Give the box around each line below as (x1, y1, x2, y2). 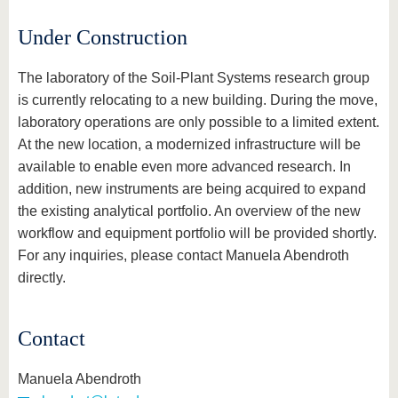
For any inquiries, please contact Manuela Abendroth (18, 248, 349, 263)
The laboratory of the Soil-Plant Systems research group (18, 70, 370, 85)
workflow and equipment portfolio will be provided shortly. (18, 226, 377, 241)
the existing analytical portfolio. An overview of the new (18, 203, 361, 219)
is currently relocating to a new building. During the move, (18, 92, 378, 107)
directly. (18, 270, 66, 285)
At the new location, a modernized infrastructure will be (18, 137, 361, 152)
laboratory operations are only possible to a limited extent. (18, 115, 379, 130)
